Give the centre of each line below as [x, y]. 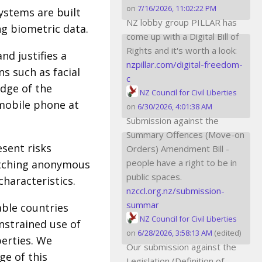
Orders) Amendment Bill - [178, 148]
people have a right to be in [182, 162]
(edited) [227, 232]
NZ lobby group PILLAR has [182, 22]
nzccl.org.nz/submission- [175, 190]
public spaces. [154, 176]
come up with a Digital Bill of [182, 36]
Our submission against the [181, 247]
